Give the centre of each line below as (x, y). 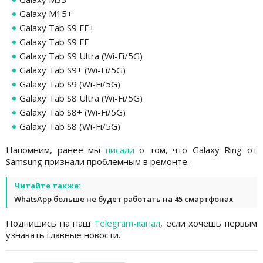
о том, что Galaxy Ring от (196, 149)
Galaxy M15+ (46, 13)
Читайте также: (48, 185)
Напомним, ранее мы (56, 149)
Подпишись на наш (50, 223)
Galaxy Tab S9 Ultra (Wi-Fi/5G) (81, 55)
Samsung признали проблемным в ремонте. (97, 161)
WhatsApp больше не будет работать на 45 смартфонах (124, 199)
